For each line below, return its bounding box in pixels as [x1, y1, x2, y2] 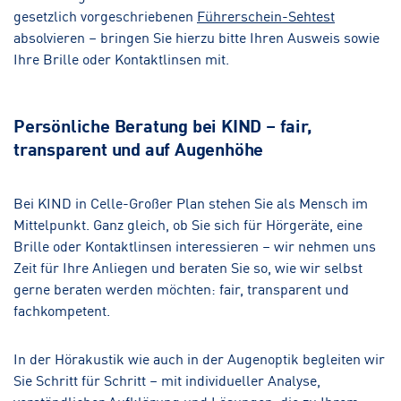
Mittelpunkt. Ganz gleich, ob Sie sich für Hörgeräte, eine [13, 212, 363, 235]
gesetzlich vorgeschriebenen [13, 4, 197, 26]
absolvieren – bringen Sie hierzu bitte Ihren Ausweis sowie [13, 25, 380, 47]
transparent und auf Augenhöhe [13, 134, 264, 161]
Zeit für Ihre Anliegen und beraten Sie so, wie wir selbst [13, 255, 363, 277]
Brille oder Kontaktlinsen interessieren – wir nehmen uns [13, 234, 376, 256]
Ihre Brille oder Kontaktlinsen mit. [13, 47, 229, 69]
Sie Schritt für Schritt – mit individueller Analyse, [13, 368, 320, 390]
